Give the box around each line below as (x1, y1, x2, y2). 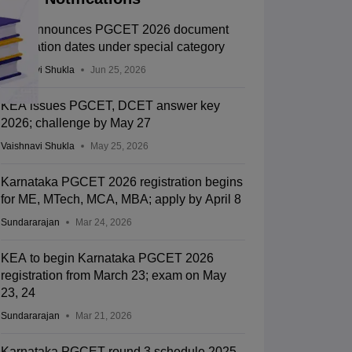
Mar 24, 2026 (75, 217, 132, 229)
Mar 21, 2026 (75, 310, 132, 322)
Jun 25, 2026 (90, 64, 146, 76)
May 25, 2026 (90, 141, 148, 152)
